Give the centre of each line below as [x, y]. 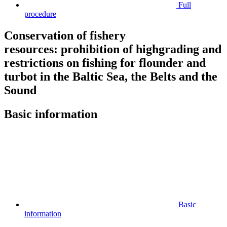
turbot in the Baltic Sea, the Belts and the [111, 76]
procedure [40, 14]
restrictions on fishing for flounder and [105, 63]
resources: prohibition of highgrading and [113, 49]
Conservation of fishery [65, 35]
